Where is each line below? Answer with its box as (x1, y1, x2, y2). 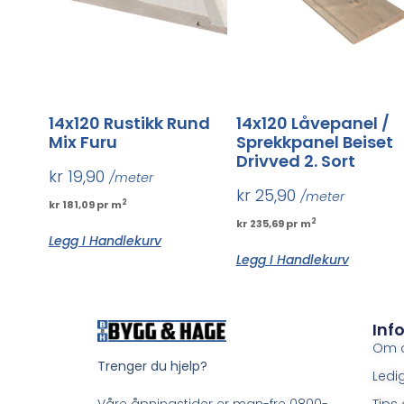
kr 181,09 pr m (48, 197, 122, 212)
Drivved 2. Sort (235, 149, 355, 172)
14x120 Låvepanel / (235, 111, 390, 134)
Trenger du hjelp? (96, 357, 207, 376)
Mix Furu (48, 130, 117, 153)
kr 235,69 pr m (235, 216, 311, 231)
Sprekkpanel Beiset (235, 130, 393, 153)
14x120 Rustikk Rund (48, 111, 210, 134)
